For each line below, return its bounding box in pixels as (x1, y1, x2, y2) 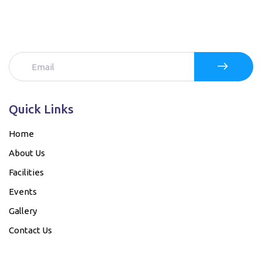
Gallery (9, 205, 37, 216)
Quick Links (9, 102, 74, 116)
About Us (9, 147, 45, 158)
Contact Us (9, 225, 52, 235)
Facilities (9, 167, 44, 177)
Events (9, 186, 37, 196)
